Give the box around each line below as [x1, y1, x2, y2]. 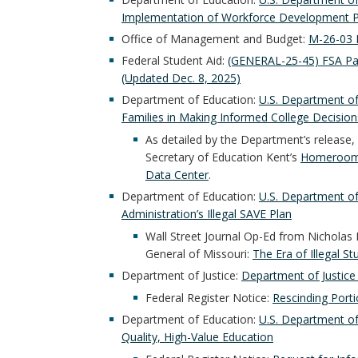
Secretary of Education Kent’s [145, 149, 300, 165]
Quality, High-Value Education [121, 329, 273, 344]
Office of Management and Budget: [121, 31, 308, 46]
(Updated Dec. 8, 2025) [121, 70, 241, 86]
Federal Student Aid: [121, 53, 228, 68]
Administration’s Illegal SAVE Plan [121, 206, 292, 221]
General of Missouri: [145, 245, 253, 261]
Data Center [145, 166, 209, 182]
